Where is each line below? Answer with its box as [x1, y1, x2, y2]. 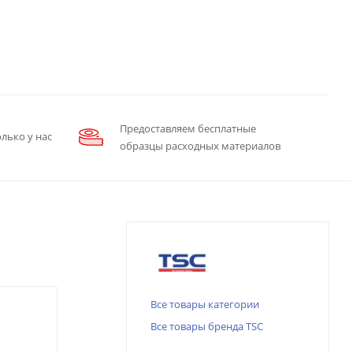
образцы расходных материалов [120, 139, 281, 154]
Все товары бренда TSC [150, 319, 263, 334]
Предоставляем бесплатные [120, 121, 256, 136]
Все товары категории [150, 297, 259, 312]
